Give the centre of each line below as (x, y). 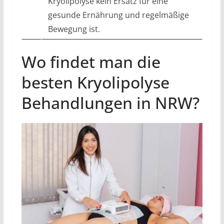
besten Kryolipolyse (95, 82)
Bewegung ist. (74, 29)
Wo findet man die (91, 61)
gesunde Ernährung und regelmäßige (118, 15)
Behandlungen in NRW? (110, 102)
